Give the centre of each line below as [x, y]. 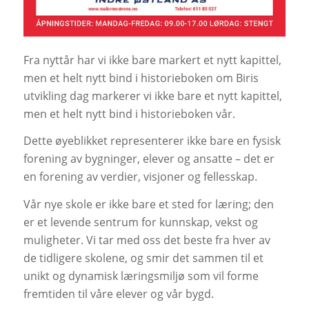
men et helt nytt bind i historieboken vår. [129, 113]
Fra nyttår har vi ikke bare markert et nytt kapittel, [152, 60]
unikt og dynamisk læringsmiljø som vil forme [141, 276]
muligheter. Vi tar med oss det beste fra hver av [147, 240]
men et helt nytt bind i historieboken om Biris [141, 78]
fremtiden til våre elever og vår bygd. [118, 293]
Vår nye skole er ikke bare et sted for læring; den [148, 204]
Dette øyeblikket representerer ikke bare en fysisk [152, 141]
